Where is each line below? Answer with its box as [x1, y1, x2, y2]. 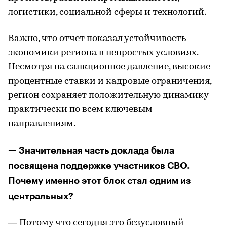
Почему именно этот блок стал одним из [8, 176, 191, 185]
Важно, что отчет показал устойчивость [8, 34, 186, 44]
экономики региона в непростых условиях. [8, 48, 198, 58]
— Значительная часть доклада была [8, 146, 174, 155]
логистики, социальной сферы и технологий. [8, 8, 206, 17]
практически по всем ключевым [8, 105, 153, 115]
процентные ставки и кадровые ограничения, [8, 77, 211, 86]
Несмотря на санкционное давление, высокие [8, 62, 210, 72]
